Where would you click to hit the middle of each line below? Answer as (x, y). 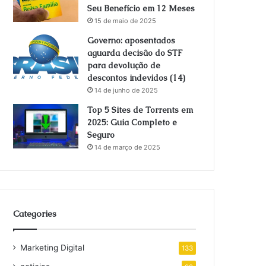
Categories (35, 213)
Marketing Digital (53, 248)
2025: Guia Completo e (132, 122)
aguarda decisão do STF (135, 53)
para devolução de (124, 65)
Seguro (101, 135)
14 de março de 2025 (128, 147)
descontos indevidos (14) (137, 78)
